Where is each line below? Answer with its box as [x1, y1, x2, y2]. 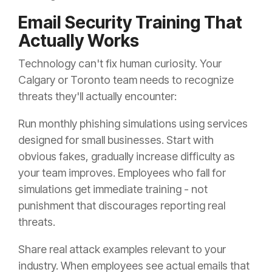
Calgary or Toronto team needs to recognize [18, 73, 234, 87]
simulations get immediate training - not [18, 183, 208, 196]
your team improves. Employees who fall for [18, 166, 226, 180]
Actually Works [18, 30, 139, 52]
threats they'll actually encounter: [18, 90, 177, 103]
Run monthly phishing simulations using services [18, 117, 248, 131]
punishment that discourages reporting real [18, 199, 225, 212]
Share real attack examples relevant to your [18, 243, 226, 256]
